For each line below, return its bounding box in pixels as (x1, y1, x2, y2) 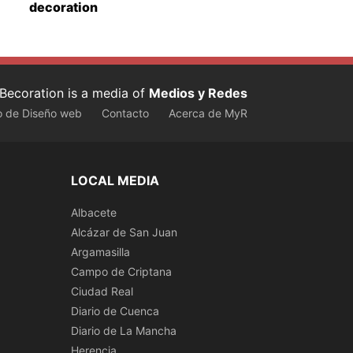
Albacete (71, 205, 117, 219)
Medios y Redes (149, 85, 247, 102)
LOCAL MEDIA (71, 172, 159, 188)
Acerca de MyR (169, 106, 247, 121)
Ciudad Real (71, 284, 133, 298)
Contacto (102, 106, 149, 121)
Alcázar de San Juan (71, 225, 177, 239)
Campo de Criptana (71, 264, 172, 278)
